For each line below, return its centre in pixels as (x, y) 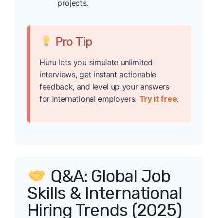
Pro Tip (73, 42)
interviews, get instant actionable (98, 75)
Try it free (158, 99)
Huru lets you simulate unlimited (96, 63)
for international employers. (89, 99)
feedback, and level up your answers (104, 87)
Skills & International (105, 193)
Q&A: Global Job (109, 176)
